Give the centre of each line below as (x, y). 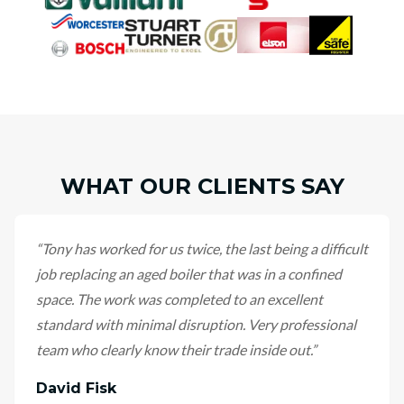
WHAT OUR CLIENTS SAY (202, 186)
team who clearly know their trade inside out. (174, 349)
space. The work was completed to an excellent (179, 299)
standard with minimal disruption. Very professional (196, 324)
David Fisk (76, 388)
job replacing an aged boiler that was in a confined (189, 274)
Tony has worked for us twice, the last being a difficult (205, 248)
